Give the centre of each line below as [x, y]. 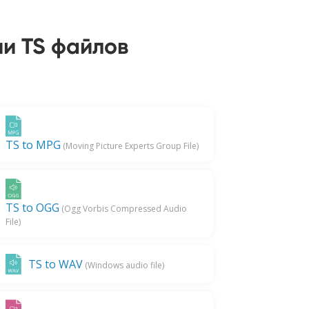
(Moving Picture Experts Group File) [129, 146]
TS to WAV [55, 264]
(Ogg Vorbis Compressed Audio [123, 208]
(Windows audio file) [123, 265]
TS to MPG [33, 145]
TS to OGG [32, 207]
